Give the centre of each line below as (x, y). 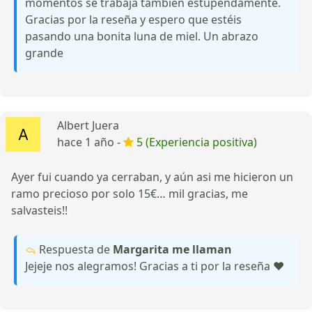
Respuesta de (75, 249)
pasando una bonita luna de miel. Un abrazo (142, 36)
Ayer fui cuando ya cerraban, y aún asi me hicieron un (152, 177)
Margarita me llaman (172, 249)
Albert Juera (88, 125)
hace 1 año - (90, 142)
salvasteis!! (39, 210)
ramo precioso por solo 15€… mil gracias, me (130, 193)
